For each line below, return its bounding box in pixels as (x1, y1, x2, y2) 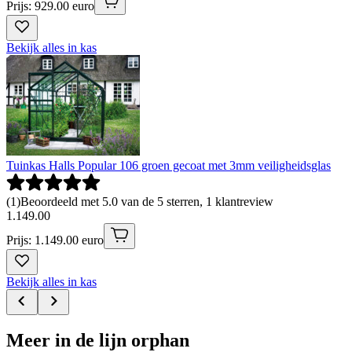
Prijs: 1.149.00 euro (6, 233, 104, 247)
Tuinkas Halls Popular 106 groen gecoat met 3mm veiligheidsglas (6, 158, 331, 172)
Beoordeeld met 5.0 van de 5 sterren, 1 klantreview (20, 194, 273, 208)
